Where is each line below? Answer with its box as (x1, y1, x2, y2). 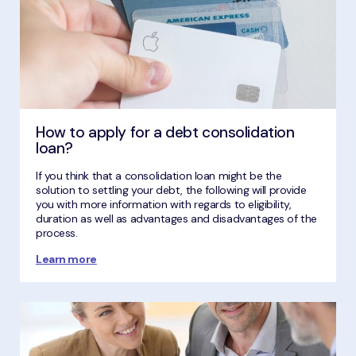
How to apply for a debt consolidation (36, 122, 295, 142)
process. (36, 225, 78, 240)
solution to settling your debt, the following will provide (36, 182, 307, 197)
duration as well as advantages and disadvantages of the (36, 211, 317, 226)
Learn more (36, 251, 97, 266)
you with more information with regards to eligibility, (36, 196, 292, 211)
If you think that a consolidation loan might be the (36, 168, 282, 183)
